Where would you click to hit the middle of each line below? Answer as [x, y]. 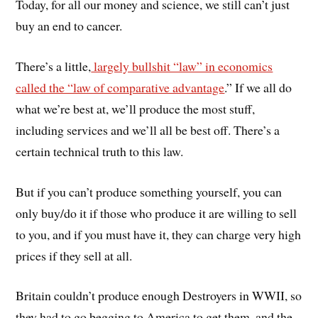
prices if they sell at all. [74, 255]
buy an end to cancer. [69, 25]
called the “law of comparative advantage [120, 87]
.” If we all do [258, 87]
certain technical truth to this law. [100, 151]
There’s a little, [54, 66]
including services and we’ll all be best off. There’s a [148, 130]
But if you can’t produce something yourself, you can [149, 191]
